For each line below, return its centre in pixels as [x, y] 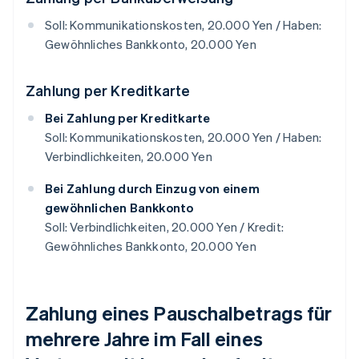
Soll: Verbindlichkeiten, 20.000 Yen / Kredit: [164, 227]
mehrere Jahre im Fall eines [144, 339]
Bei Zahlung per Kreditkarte [128, 118]
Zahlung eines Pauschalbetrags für [179, 313]
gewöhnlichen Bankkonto [119, 208]
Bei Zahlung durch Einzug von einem [152, 189]
